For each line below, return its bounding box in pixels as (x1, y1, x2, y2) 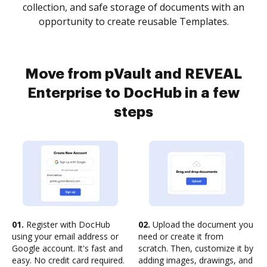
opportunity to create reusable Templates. (38, 15, 229, 28)
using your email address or (12, 231, 119, 242)
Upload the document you (150, 219, 253, 230)
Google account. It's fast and (12, 243, 123, 254)
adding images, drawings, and (138, 254, 253, 266)
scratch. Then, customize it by (138, 243, 253, 254)
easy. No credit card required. (12, 254, 125, 266)
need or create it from (138, 231, 223, 242)
